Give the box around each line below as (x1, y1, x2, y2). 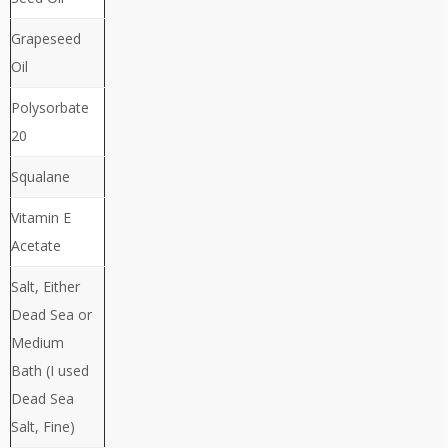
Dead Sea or (11, 305, 92, 325)
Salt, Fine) (11, 417, 75, 437)
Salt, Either (11, 277, 80, 297)
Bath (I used (11, 361, 89, 381)
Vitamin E (11, 208, 71, 228)
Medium (11, 333, 64, 353)
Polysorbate (11, 98, 89, 118)
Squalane (11, 167, 70, 187)
